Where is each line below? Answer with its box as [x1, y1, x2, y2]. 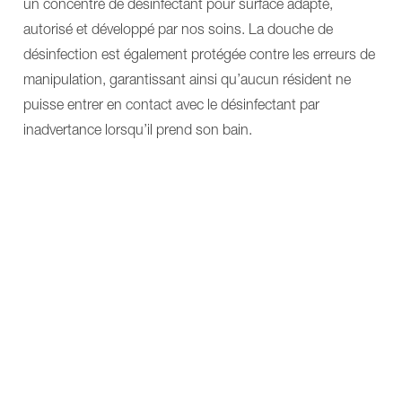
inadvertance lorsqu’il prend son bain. [23, 121, 252, 138]
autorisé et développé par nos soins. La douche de [23, 21, 333, 38]
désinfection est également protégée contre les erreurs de [23, 46, 375, 63]
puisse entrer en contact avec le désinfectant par [23, 96, 319, 113]
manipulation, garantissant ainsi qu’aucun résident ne [23, 71, 351, 88]
